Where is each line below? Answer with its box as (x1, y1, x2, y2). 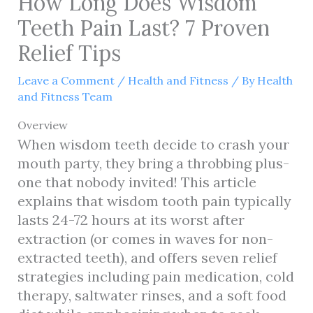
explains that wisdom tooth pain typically (17, 191, 291, 210)
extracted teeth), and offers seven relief (17, 248, 277, 266)
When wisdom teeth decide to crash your (17, 135, 289, 153)
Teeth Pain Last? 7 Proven (17, 14, 270, 41)
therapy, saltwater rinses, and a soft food (17, 286, 286, 304)
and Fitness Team (17, 89, 112, 103)
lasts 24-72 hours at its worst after (17, 210, 245, 228)
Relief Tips (17, 39, 121, 66)
